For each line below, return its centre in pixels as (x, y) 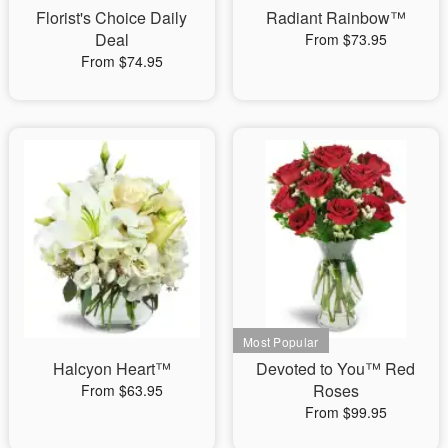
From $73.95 (345, 38)
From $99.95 (345, 411)
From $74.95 (121, 60)
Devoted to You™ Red (336, 368)
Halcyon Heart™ (111, 368)
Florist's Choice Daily (112, 17)
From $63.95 (121, 389)
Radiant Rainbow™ (335, 17)
